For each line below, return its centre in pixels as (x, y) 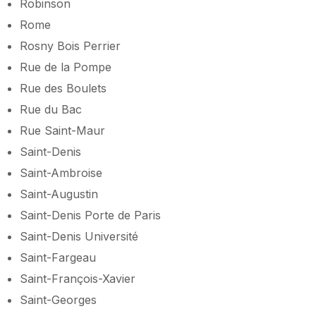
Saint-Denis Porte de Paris (90, 215)
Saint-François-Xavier (78, 278)
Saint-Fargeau (58, 257)
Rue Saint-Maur (62, 130)
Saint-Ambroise (61, 172)
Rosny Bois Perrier (70, 45)
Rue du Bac (51, 109)
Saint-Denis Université (79, 236)
